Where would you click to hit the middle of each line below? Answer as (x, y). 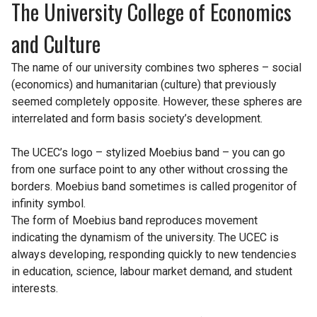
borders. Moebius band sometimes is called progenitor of (154, 186)
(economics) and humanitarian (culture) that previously (144, 84)
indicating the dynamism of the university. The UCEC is (145, 237)
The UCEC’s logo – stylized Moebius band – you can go (148, 152)
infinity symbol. (48, 203)
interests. (34, 288)
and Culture (56, 43)
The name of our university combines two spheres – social (156, 67)
